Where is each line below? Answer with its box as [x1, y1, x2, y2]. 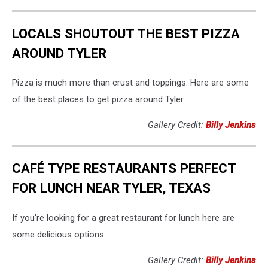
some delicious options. [12, 229, 106, 240]
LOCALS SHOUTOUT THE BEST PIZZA [12, 25, 240, 41]
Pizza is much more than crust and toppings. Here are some [12, 77, 249, 89]
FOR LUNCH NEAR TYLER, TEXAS [12, 179, 211, 196]
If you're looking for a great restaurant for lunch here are [12, 212, 234, 223]
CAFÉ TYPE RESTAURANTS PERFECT [12, 160, 236, 176]
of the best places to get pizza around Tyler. [12, 94, 185, 105]
